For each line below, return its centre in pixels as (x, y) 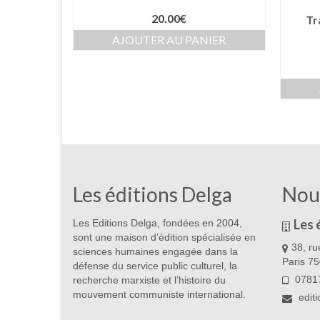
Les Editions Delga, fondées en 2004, (157, 223)
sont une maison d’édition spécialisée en (164, 237)
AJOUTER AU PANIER (169, 40)
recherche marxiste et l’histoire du (149, 280)
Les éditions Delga (152, 195)
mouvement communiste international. (159, 295)
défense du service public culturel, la (155, 266)
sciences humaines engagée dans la (155, 252)
